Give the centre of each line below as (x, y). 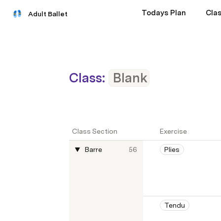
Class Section (95, 131)
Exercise (173, 131)
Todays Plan (164, 13)
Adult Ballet (48, 14)
